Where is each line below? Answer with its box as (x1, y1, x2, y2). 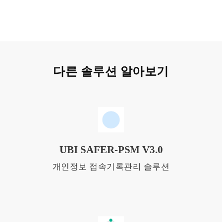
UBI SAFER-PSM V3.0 (59, 144, 163, 156)
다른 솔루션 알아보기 (53, 64, 169, 78)
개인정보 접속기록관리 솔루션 (52, 161, 170, 171)
